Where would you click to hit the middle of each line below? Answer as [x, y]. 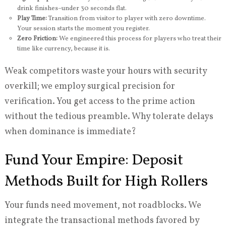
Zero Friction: [37, 39]
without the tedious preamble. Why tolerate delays [109, 117]
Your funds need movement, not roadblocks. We [103, 206]
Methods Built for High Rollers [106, 182]
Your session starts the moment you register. [83, 29]
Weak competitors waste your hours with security [105, 72]
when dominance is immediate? [70, 132]
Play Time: [32, 19]
